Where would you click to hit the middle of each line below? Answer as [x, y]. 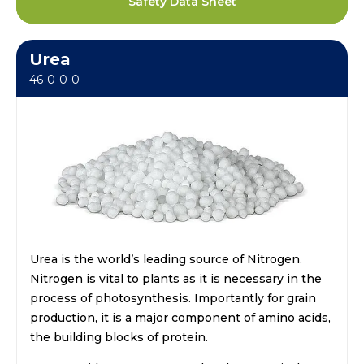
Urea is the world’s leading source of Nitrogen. [166, 260]
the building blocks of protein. [119, 338]
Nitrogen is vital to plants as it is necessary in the [176, 279]
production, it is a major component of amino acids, [180, 318]
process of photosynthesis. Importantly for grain [173, 299]
